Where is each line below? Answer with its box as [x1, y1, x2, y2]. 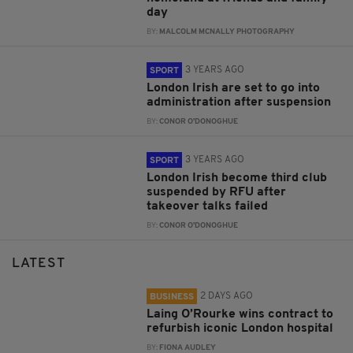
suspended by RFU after [147, 186, 287, 199]
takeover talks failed [147, 200, 269, 214]
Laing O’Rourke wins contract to [147, 308, 334, 321]
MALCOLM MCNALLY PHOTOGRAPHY [159, 28, 295, 36]
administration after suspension [147, 96, 332, 110]
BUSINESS [150, 292, 195, 303]
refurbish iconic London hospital [147, 322, 334, 336]
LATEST [12, 257, 65, 271]
